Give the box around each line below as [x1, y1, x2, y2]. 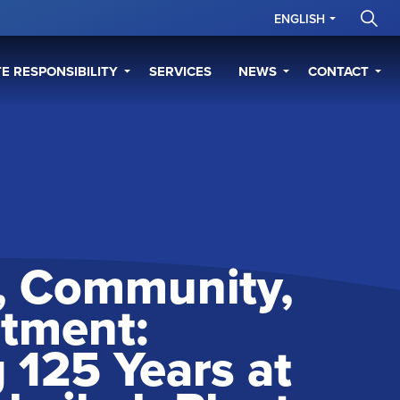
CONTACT [308, 62, 369, 81]
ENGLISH [273, 10, 325, 28]
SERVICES [149, 62, 212, 81]
